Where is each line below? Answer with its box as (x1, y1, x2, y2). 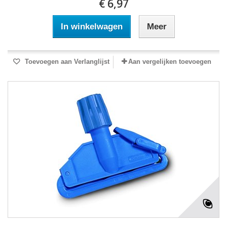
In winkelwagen (60, 22, 123, 31)
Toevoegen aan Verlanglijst (22, 58, 109, 65)
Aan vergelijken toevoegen (128, 58, 211, 65)
